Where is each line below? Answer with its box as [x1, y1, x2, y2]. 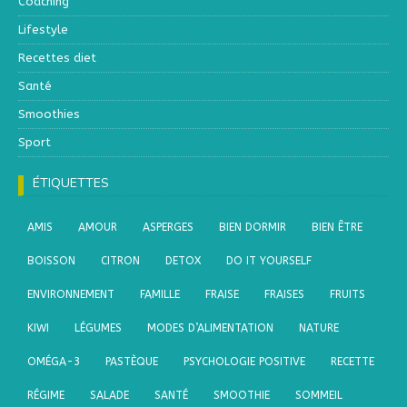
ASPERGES [143, 220, 194, 233]
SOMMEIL [295, 388, 342, 402]
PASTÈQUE [105, 354, 158, 368]
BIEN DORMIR [219, 220, 286, 233]
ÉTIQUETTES [33, 174, 109, 192]
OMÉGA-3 [27, 354, 80, 368]
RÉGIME [27, 388, 65, 402]
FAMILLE [140, 287, 180, 301]
